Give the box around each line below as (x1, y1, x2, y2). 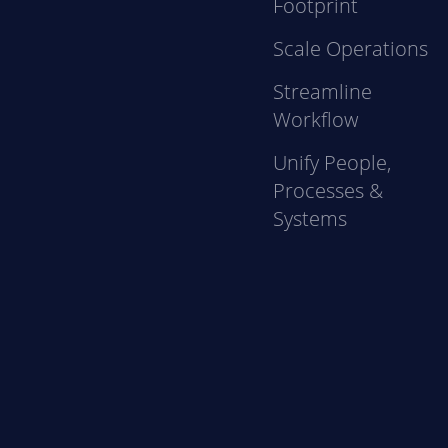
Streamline (273, 78, 373, 106)
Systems (273, 205, 348, 233)
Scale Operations (273, 35, 429, 63)
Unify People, (273, 149, 392, 177)
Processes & (273, 177, 384, 205)
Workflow (273, 106, 359, 134)
